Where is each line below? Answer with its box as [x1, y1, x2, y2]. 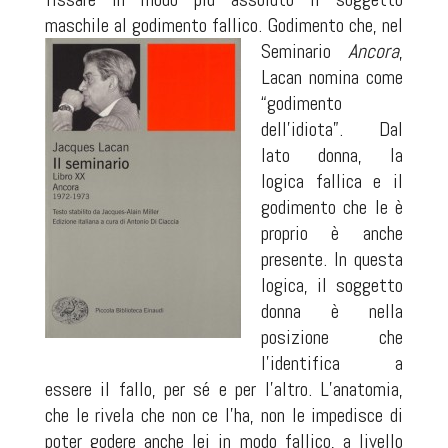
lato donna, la [260, 142, 404, 169]
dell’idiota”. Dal [260, 116, 404, 143]
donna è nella [260, 298, 404, 325]
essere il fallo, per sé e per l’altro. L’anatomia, [44, 376, 404, 403]
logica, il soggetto [260, 272, 404, 299]
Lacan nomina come [260, 64, 404, 91]
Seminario [260, 38, 349, 65]
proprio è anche [260, 220, 404, 247]
